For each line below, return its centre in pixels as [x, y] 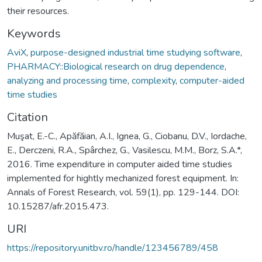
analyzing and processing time [67, 80]
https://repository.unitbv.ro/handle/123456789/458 [113, 248]
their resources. [38, 11]
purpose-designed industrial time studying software [135, 52]
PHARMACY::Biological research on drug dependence [116, 66]
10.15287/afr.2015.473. [58, 206]
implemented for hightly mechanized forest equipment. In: [123, 178]
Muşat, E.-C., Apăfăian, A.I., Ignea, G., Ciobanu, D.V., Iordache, [127, 136]
